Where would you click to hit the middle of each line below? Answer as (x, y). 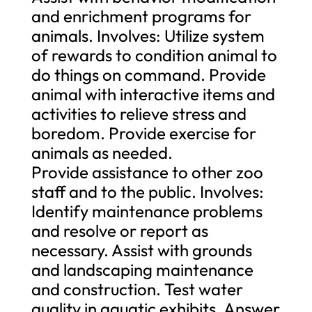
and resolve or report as (119, 230)
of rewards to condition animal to (154, 55)
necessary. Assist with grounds (141, 250)
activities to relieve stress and (139, 113)
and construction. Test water (137, 289)
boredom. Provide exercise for (143, 133)
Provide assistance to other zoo (147, 172)
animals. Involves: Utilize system (148, 35)
